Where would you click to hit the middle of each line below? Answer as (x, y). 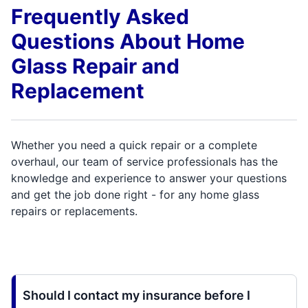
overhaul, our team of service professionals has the (144, 162)
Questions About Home (128, 42)
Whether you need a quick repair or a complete (134, 145)
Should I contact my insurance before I (136, 296)
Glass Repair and (95, 66)
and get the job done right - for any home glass (135, 195)
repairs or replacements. (74, 211)
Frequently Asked (100, 17)
